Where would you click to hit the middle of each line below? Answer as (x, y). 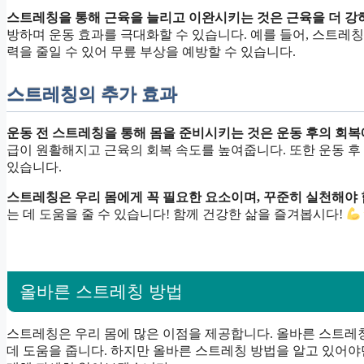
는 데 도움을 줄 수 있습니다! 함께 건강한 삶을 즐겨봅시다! (176, 214)
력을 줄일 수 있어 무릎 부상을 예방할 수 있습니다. (151, 52)
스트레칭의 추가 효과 (92, 95)
